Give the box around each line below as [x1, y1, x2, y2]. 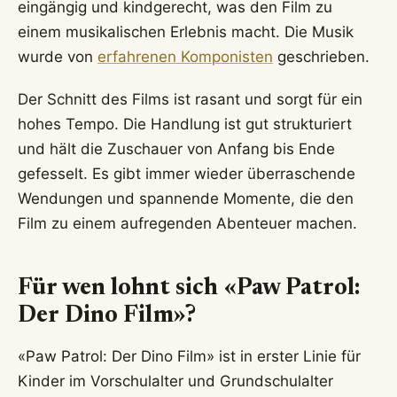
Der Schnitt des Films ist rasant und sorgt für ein [18, 90, 362, 109]
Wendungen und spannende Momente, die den [18, 190, 354, 208]
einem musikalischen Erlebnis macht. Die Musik [18, 23, 354, 42]
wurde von [18, 48, 97, 66]
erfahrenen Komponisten [97, 48, 273, 66]
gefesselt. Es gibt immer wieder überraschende [18, 165, 355, 183]
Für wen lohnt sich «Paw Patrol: [18, 276, 361, 300]
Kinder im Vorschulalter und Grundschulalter [18, 371, 333, 390]
